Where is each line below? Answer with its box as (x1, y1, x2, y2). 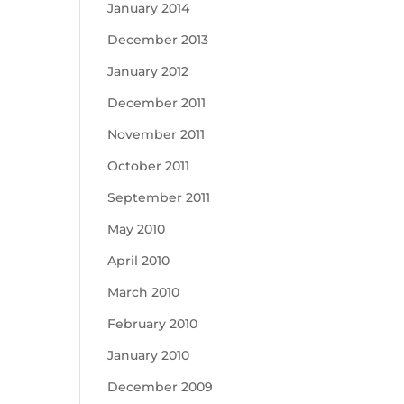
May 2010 (107, 221, 166, 237)
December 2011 (107, 95, 207, 111)
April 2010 (107, 252, 170, 269)
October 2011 (107, 158, 190, 174)
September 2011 (107, 189, 211, 206)
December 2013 (107, 32, 209, 48)
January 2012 (107, 63, 189, 79)
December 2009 (107, 379, 214, 395)
